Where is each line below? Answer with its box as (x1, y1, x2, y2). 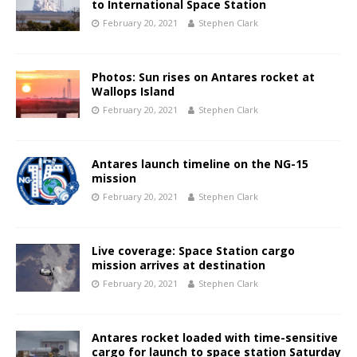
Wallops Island (92, 84, 175, 100)
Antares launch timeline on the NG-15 (92, 156, 308, 172)
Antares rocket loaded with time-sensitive (92, 330, 338, 346)
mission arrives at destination (92, 257, 265, 273)
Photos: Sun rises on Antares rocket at (92, 69, 315, 85)
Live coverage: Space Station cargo (92, 243, 295, 259)
